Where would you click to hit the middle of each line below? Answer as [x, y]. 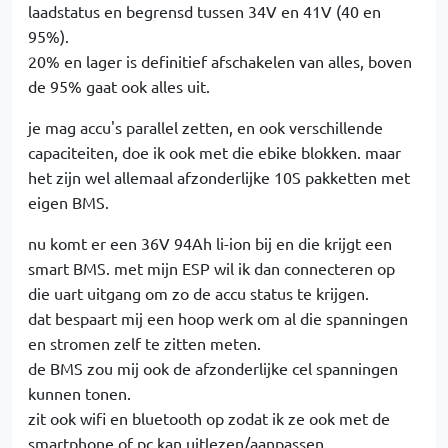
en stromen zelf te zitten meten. [144, 343]
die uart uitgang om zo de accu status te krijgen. [198, 293]
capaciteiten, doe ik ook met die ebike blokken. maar [214, 152]
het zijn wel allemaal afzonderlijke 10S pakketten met [219, 177]
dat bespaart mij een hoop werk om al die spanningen [218, 318]
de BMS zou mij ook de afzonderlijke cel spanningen [213, 368]
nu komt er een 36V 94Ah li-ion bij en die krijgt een [210, 243]
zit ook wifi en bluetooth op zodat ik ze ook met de [209, 418]
